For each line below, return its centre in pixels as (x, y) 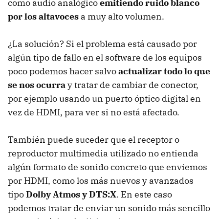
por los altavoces (43, 17)
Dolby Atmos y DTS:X (71, 195)
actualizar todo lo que (164, 71)
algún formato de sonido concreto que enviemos (108, 167)
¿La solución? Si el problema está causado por (102, 44)
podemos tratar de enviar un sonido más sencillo (109, 208)
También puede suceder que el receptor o (94, 140)
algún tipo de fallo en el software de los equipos (105, 58)
